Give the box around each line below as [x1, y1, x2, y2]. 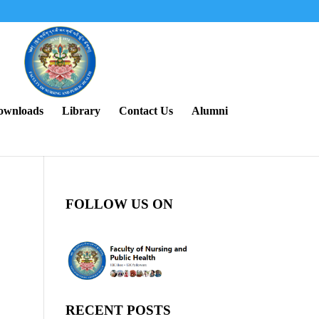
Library [61, 105, 100, 117]
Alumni [191, 105, 228, 117]
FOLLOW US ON [66, 197, 173, 211]
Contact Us [118, 105, 173, 117]
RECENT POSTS [66, 302, 171, 318]
